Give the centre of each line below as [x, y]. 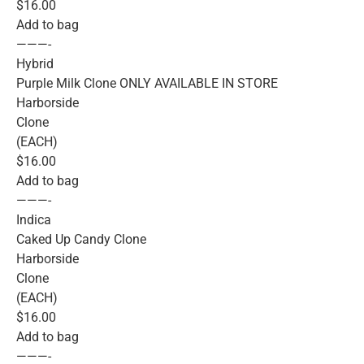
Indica [34, 219]
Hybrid [35, 63]
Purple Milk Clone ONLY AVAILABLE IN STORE [147, 83]
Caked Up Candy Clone [81, 239]
